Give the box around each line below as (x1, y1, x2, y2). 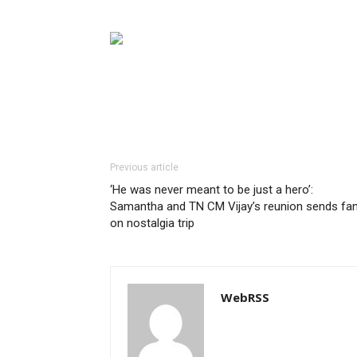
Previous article (110, 162, 178, 174)
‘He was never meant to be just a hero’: (110, 182, 313, 198)
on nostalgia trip (110, 216, 194, 231)
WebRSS (221, 289, 269, 306)
